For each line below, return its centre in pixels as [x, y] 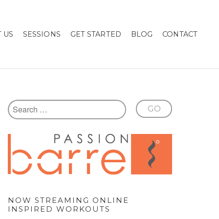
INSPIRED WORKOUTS [59, 209]
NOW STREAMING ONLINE [68, 200]
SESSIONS [42, 34]
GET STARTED [96, 34]
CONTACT [180, 34]
